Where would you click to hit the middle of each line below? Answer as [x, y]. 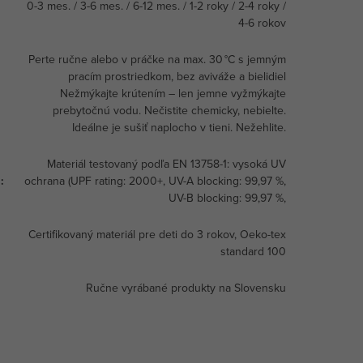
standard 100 [253, 251]
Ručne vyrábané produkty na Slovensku [186, 287]
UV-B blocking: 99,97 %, [227, 197]
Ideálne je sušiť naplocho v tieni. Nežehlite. [179, 127]
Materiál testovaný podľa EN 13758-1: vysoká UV [167, 163]
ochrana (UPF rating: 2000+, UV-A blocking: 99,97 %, [155, 180]
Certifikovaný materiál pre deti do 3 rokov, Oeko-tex [157, 234]
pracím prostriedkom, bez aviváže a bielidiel [177, 76]
